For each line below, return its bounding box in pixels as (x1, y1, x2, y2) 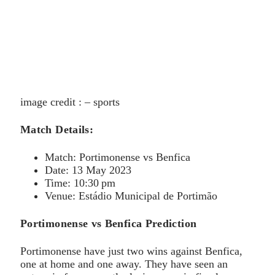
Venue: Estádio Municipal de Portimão (45, 189, 217, 202)
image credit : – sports (20, 95, 120, 108)
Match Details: (20, 123, 94, 136)
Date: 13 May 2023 (45, 163, 131, 176)
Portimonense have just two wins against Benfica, (20, 244, 242, 257)
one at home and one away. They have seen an (20, 257, 228, 270)
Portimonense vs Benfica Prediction (20, 217, 197, 230)
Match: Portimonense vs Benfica (45, 150, 190, 163)
